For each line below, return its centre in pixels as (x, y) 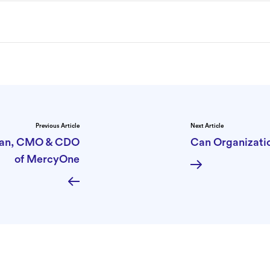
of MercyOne (47, 159)
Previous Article (58, 126)
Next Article (207, 126)
